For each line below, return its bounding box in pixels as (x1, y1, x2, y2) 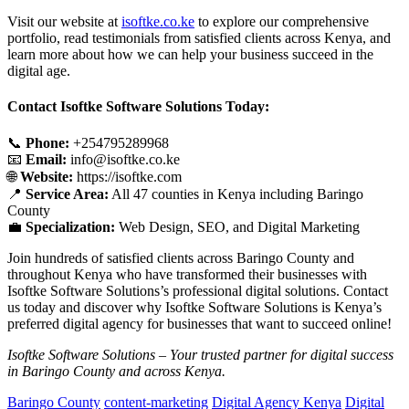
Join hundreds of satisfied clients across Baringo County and (7, 249, 354, 266)
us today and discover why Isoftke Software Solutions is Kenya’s (7, 299, 382, 315)
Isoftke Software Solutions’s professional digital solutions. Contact (7, 282, 388, 299)
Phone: (26, 134, 69, 151)
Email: (26, 151, 67, 167)
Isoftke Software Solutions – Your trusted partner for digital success (7, 346, 393, 362)
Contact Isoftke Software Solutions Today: (7, 99, 269, 115)
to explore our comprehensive (194, 14, 369, 30)
